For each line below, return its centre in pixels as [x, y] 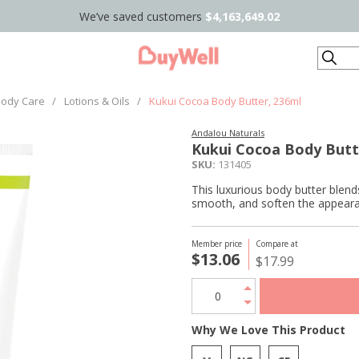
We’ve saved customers [142, 16]
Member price [217, 244]
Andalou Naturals [228, 133]
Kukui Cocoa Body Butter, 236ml [225, 101]
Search [336, 55]
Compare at [277, 244]
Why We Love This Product [268, 330]
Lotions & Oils [97, 101]
